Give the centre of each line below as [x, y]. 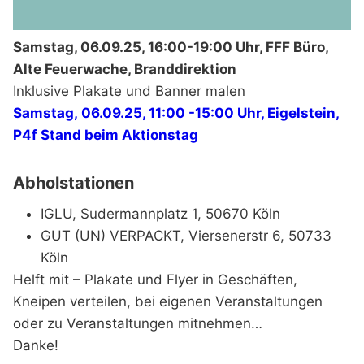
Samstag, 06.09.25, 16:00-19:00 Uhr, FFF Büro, [171, 48]
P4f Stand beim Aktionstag [106, 135]
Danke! [36, 346]
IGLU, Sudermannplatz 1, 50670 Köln [160, 214]
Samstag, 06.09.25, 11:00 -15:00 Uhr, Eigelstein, [176, 113]
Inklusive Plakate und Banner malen [129, 91]
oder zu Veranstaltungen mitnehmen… [138, 324]
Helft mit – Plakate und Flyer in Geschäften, [155, 280]
